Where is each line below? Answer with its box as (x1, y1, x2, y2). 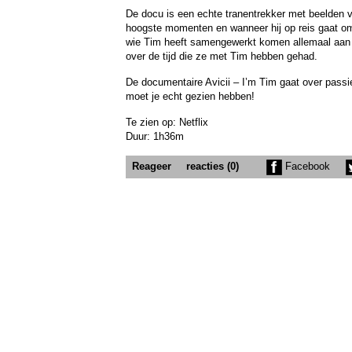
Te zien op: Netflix (126, 116, 208, 128)
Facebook (282, 160, 330, 172)
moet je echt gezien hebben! (126, 90, 255, 102)
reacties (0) (186, 160, 239, 172)
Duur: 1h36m (126, 130, 184, 142)
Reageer (132, 160, 171, 172)
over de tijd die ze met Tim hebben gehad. (126, 50, 317, 62)
